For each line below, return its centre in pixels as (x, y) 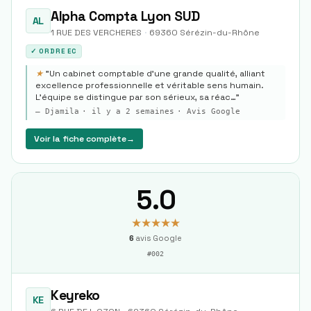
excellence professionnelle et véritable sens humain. (150, 85)
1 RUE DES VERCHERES (96, 33)
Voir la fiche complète (80, 139)
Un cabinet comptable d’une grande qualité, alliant (157, 74)
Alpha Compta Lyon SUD (125, 16)
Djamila (62, 111)
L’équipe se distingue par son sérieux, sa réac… (136, 97)
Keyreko (75, 295)
